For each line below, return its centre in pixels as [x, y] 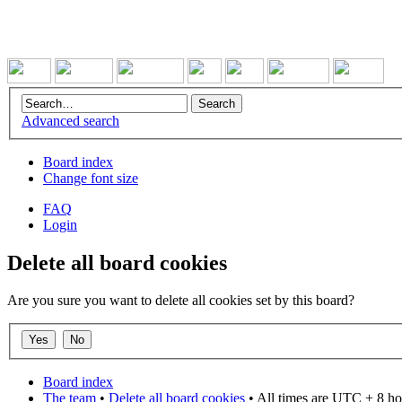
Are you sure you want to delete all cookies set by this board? [181, 301]
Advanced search [70, 120]
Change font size [91, 178]
